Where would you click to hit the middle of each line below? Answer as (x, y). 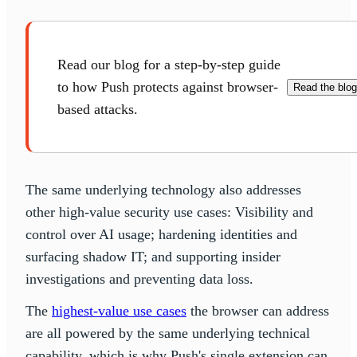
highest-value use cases (119, 310)
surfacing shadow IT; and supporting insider (153, 256)
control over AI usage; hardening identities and (161, 234)
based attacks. (98, 109)
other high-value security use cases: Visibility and (169, 212)
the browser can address (258, 310)
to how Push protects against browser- (168, 86)
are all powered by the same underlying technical (168, 333)
